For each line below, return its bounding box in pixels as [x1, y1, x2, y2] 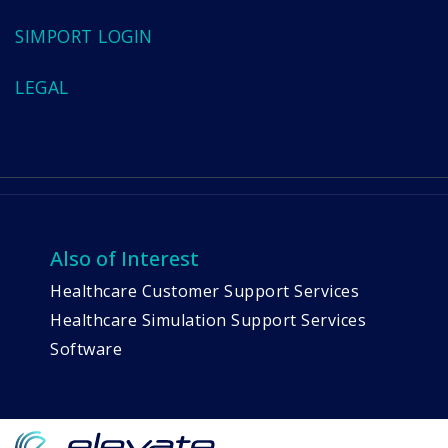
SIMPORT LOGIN [15, 23, 153, 48]
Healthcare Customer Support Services [50, 279, 359, 302]
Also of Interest [50, 244, 199, 272]
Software [50, 337, 122, 360]
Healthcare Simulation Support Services [50, 308, 366, 331]
